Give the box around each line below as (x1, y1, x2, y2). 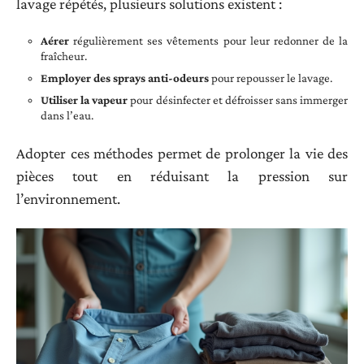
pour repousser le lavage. (209, 71, 332, 85)
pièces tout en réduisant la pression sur (16, 167, 348, 184)
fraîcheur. (41, 50, 87, 63)
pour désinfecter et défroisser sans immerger (128, 93, 348, 107)
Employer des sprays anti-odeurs (41, 71, 209, 85)
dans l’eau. (41, 109, 93, 123)
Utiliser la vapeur (41, 93, 128, 107)
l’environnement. (16, 189, 120, 207)
